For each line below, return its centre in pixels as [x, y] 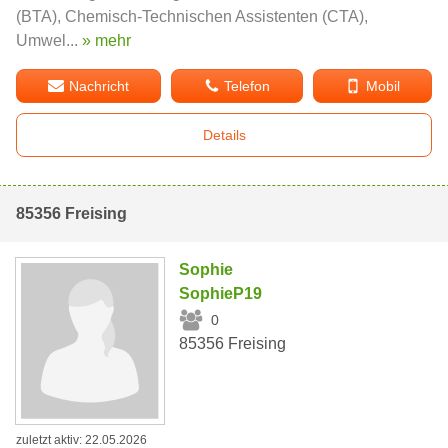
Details [224, 135]
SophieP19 [221, 294]
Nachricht [99, 86]
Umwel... [49, 41]
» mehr [106, 41]
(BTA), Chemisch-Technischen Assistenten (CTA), [192, 17]
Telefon [247, 86]
